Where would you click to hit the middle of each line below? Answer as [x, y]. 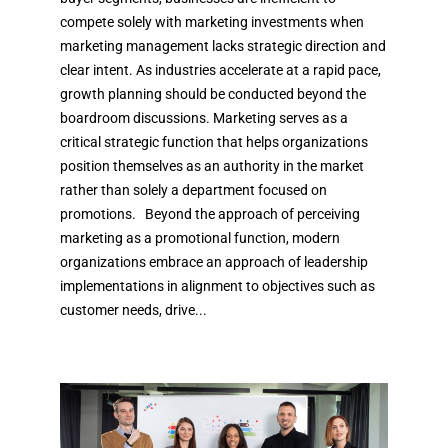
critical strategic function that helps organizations [214, 141]
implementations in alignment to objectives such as [217, 285]
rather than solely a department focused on [193, 189]
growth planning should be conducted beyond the [213, 93]
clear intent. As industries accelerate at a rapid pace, [220, 69]
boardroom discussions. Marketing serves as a [204, 117]
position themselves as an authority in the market [212, 165]
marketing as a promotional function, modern [200, 237]
